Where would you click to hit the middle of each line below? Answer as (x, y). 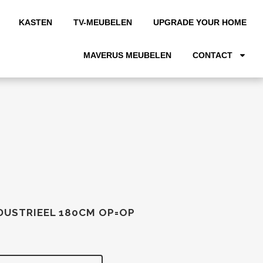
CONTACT (212, 55)
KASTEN (35, 22)
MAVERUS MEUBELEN (127, 55)
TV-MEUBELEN (102, 22)
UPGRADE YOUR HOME (200, 22)
